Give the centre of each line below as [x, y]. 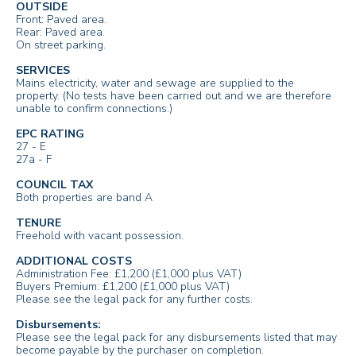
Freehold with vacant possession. [100, 236]
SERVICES [43, 71]
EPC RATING [50, 134]
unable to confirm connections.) [94, 109]
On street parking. [61, 45]
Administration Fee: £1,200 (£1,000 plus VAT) [129, 274]
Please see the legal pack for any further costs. [134, 300]
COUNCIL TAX [54, 185]
